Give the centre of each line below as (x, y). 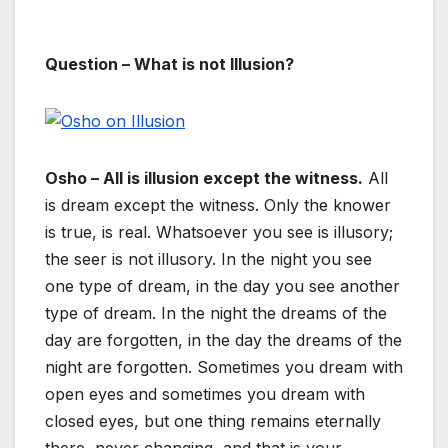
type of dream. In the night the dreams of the (216, 313)
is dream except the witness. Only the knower (218, 205)
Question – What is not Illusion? (169, 64)
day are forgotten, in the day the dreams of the (223, 340)
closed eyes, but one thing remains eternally (213, 421)
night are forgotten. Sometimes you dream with (224, 367)
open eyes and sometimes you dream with (205, 394)
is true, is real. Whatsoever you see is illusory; (219, 232)
